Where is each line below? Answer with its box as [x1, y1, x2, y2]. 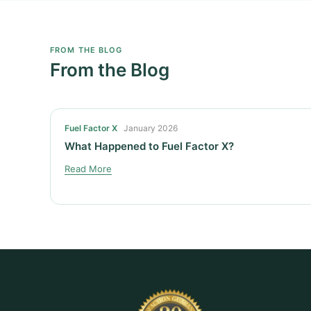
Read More [65, 162, 112, 174]
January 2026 [121, 122, 178, 133]
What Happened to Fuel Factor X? [65, 139, 234, 153]
